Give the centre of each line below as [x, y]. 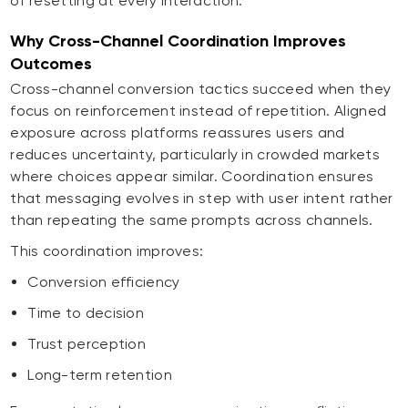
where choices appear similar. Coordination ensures [192, 177]
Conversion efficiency [104, 282]
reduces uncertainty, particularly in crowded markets [195, 155]
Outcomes [51, 64]
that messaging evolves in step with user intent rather [202, 199]
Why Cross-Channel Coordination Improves [178, 41]
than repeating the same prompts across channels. [192, 220]
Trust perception [87, 344]
